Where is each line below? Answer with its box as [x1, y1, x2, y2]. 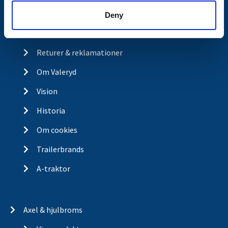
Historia [36, 105, 65, 116]
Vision [36, 85, 58, 96]
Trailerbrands [36, 144, 84, 154]
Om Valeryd [36, 66, 76, 77]
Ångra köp [36, 8, 72, 19]
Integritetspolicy [36, 27, 97, 38]
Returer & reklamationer [36, 47, 123, 58]
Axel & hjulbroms [23, 205, 82, 215]
